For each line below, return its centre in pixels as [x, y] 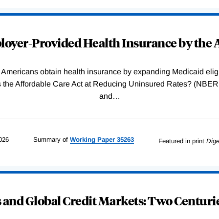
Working [82, 140]
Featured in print [181, 141]
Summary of [50, 140]
